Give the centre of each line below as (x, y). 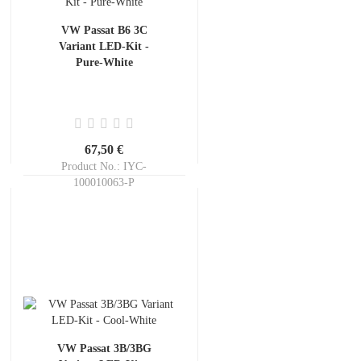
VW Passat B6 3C (104, 30)
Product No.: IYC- (104, 166)
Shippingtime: (77, 199)
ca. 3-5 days (138, 199)
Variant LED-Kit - (104, 46)
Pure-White (104, 62)
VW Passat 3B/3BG (104, 349)
